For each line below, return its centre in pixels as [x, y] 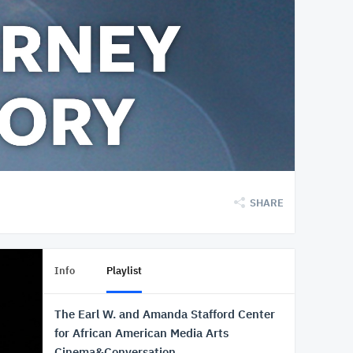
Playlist [124, 271]
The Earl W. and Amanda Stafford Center [165, 314]
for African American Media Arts [141, 333]
